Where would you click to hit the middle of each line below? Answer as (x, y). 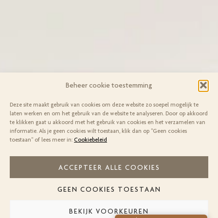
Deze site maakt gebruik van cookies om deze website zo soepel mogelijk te (104, 105)
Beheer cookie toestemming (109, 85)
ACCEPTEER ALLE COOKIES (109, 167)
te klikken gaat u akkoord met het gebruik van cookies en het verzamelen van (108, 122)
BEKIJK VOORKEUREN (109, 211)
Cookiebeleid (91, 140)
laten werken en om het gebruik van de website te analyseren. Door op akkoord (109, 113)
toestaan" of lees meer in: (42, 140)
